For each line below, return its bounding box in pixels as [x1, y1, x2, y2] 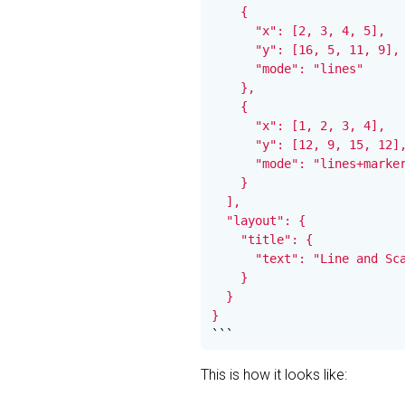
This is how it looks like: [201, 366, 347, 383]
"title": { [212, 232, 313, 247]
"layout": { [212, 213, 306, 228]
